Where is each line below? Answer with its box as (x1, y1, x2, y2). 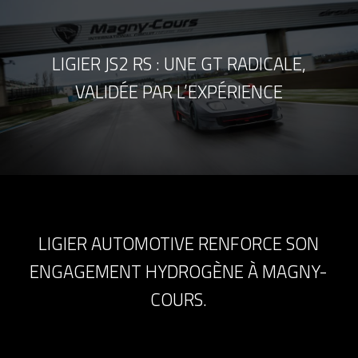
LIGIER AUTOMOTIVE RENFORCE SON (38, 229, 320, 257)
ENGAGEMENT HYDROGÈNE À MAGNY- (30, 257, 328, 285)
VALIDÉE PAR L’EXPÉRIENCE (74, 78, 283, 105)
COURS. (150, 285, 208, 313)
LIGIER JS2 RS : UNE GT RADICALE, (51, 50, 306, 78)
